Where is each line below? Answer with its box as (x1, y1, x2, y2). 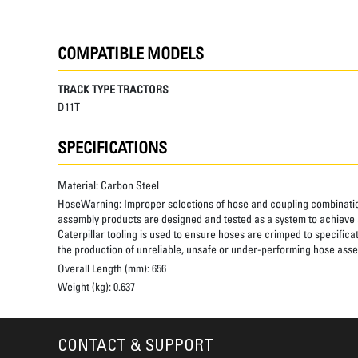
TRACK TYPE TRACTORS (58, 82, 169, 96)
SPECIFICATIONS (58, 137, 167, 158)
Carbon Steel (101, 178, 159, 193)
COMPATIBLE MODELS (58, 43, 204, 63)
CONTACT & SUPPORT (58, 338, 213, 356)
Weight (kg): (58, 279, 113, 293)
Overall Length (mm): (58, 261, 152, 275)
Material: (58, 178, 101, 193)
